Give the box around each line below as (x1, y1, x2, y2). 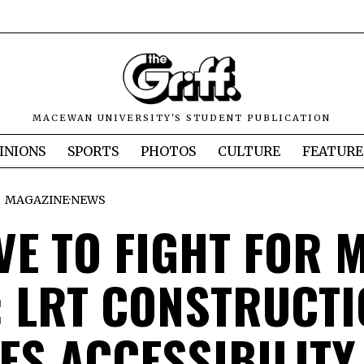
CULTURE (218, 143, 280, 160)
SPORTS (67, 143, 119, 160)
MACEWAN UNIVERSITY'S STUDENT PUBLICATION (32, 112, 331, 124)
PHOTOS (141, 143, 196, 160)
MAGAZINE (5, 193, 69, 208)
